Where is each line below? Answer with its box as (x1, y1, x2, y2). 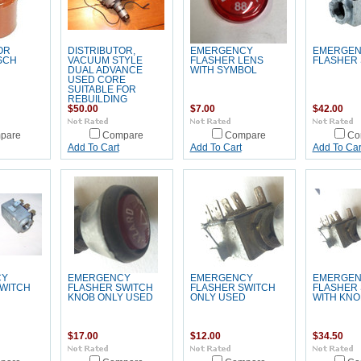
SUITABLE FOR (67, 85, 136, 94)
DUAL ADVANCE (67, 65, 143, 75)
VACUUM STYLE (67, 56, 143, 65)
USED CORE (67, 75, 126, 85)
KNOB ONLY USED (67, 293, 153, 302)
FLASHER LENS (189, 56, 263, 65)
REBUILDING (67, 94, 127, 104)
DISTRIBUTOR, (67, 46, 135, 56)
